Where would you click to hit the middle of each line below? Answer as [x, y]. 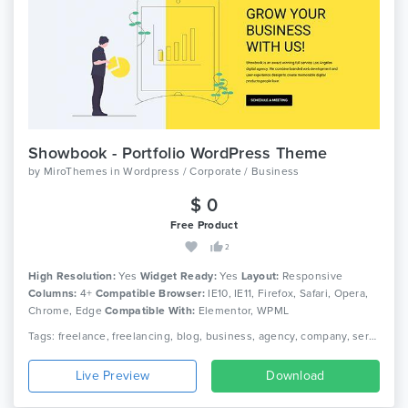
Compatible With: [150, 311]
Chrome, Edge [67, 311]
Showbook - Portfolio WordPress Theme [178, 153]
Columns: [53, 294]
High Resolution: [72, 276]
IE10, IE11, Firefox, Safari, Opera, [286, 294]
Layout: [260, 276]
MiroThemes [76, 172]
